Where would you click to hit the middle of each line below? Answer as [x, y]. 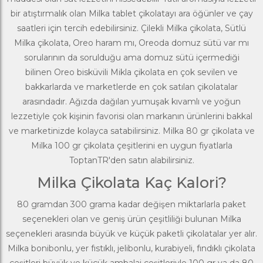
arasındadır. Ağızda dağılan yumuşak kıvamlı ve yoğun [131, 101]
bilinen [40, 72]
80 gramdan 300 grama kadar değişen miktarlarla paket [131, 204]
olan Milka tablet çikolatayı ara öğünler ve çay [161, 13]
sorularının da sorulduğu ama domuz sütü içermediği [131, 57]
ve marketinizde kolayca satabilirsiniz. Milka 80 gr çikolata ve [131, 131]
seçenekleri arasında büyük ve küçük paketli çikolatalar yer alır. [131, 233]
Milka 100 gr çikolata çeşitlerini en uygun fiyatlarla [131, 145]
